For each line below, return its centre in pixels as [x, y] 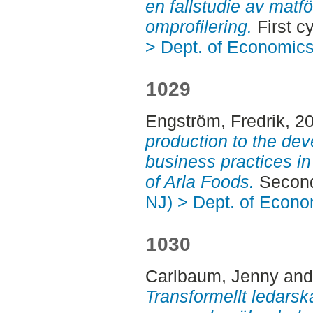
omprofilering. [198, 27]
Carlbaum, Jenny [212, 276]
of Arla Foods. [199, 182]
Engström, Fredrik [215, 121]
